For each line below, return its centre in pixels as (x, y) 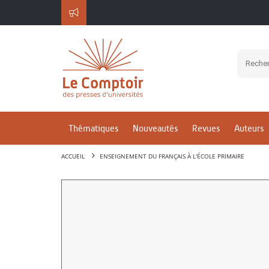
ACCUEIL (73, 156)
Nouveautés (155, 128)
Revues (206, 128)
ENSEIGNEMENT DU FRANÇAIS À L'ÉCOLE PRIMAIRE (172, 156)
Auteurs (249, 128)
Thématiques (93, 128)
